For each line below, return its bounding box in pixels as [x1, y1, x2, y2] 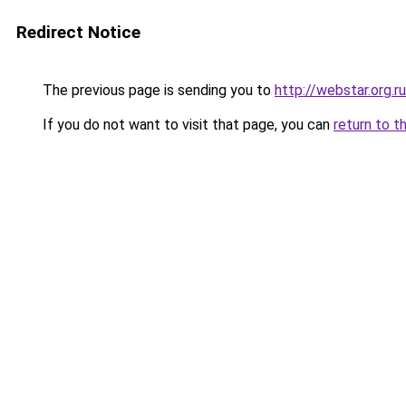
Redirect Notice [16, 22, 140, 43]
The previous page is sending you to [39, 82, 275, 99]
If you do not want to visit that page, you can [39, 116, 333, 133]
